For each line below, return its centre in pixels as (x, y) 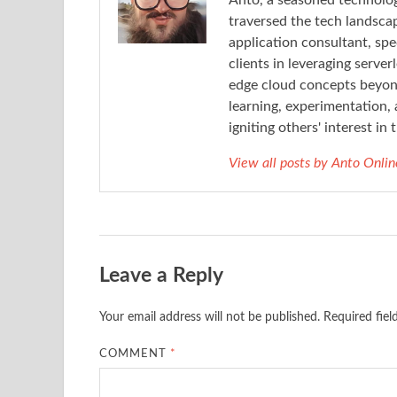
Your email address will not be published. (210, 317)
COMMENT (135, 354)
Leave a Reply (161, 276)
